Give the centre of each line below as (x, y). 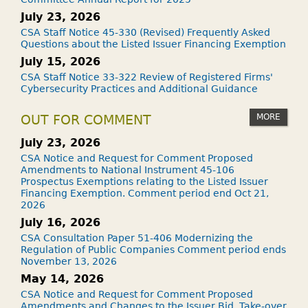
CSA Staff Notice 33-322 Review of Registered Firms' (147, 77)
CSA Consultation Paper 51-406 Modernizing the (137, 238)
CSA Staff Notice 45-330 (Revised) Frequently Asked (145, 32)
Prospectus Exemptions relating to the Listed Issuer (144, 181)
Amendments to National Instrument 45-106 (128, 170)
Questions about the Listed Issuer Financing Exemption (153, 44)
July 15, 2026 (60, 62)
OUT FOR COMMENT (86, 120)
